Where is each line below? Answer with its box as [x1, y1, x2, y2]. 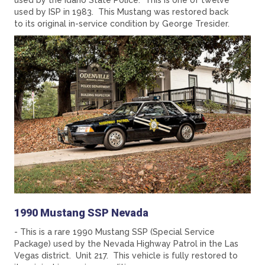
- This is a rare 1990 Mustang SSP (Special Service [14, 227, 215, 237]
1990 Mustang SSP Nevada [14, 206, 148, 219]
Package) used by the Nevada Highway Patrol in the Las [14, 238, 238, 248]
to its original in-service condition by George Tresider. [14, 19, 230, 29]
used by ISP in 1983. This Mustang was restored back [14, 7, 228, 17]
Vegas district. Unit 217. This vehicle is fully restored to [14, 250, 238, 260]
